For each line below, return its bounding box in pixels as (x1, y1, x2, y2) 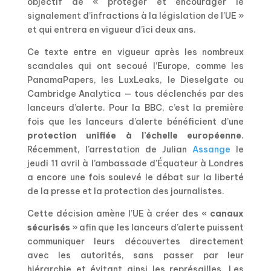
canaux (210, 207, 244, 219)
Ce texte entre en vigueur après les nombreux (27, 46, 244, 57)
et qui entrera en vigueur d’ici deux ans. (27, 24, 196, 35)
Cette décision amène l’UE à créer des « (27, 207, 211, 219)
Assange (192, 143, 231, 155)
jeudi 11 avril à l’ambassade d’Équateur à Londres (27, 157, 244, 169)
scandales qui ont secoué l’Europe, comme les (27, 60, 244, 71)
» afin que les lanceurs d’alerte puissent (70, 221, 244, 233)
